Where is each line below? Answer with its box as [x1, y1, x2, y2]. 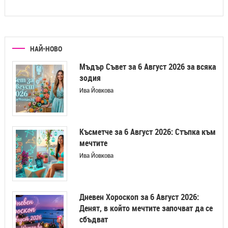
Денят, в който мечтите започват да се [79, 202, 213, 214]
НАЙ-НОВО [30, 43, 62, 53]
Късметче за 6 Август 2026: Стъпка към [79, 126, 216, 137]
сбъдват [79, 213, 108, 225]
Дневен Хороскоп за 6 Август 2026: [79, 191, 199, 203]
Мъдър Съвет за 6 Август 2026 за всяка [79, 61, 216, 72]
